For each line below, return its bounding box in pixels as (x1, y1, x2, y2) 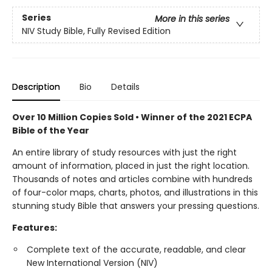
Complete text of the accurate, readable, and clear (27, 243, 246, 256)
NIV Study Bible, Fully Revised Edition (22, 25, 171, 38)
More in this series (155, 13, 229, 25)
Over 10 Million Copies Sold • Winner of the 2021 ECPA (12, 111, 252, 123)
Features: (12, 222, 57, 234)
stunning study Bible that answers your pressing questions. (12, 200, 259, 212)
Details (111, 81, 140, 93)
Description (12, 81, 60, 93)
